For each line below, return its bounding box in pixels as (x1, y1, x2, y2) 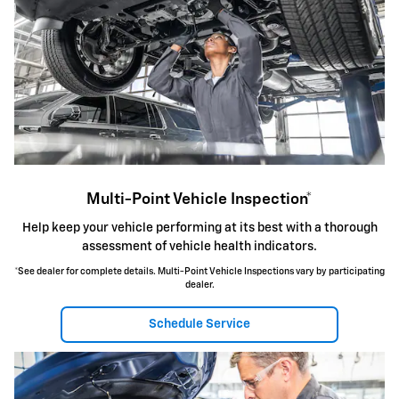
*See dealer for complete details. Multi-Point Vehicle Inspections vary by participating (14, 266, 385, 276)
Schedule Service (149, 318, 250, 331)
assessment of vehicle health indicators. (82, 240, 317, 253)
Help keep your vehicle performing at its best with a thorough (21, 221, 378, 234)
